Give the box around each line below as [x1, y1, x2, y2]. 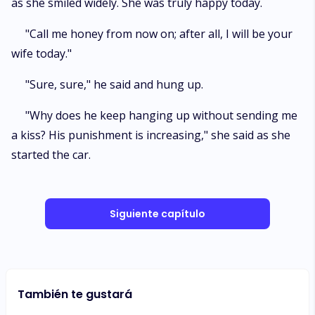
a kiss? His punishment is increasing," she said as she [11, 127, 290, 143]
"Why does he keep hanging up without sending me [25, 108, 297, 123]
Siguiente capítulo [110, 207, 205, 221]
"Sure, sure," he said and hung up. [25, 77, 203, 92]
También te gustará [18, 286, 132, 302]
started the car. [11, 147, 91, 162]
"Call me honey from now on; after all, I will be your [25, 26, 292, 41]
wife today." [11, 46, 72, 61]
